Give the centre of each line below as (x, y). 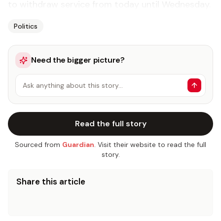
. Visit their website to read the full (150, 145)
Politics (26, 26)
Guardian (78, 145)
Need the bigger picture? (78, 60)
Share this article (51, 182)
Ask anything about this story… (73, 85)
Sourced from (37, 145)
